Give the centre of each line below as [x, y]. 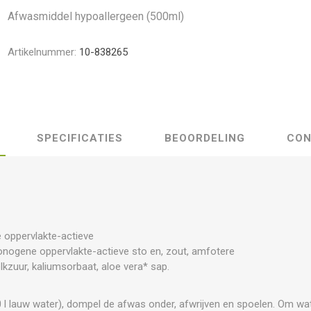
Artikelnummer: [42, 52]
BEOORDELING [205, 138]
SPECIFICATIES [80, 138]
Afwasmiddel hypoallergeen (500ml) [96, 16]
